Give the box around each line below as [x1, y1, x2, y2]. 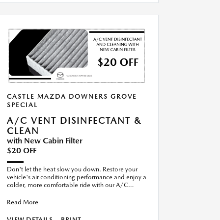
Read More [7, 198, 38, 206]
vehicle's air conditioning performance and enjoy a [7, 173, 146, 181]
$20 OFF [7, 146, 36, 156]
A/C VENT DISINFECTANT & [7, 115, 141, 126]
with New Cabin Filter [7, 136, 82, 146]
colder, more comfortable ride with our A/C [7, 181, 128, 189]
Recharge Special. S [7, 189, 61, 196]
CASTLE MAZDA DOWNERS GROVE [7, 93, 137, 101]
